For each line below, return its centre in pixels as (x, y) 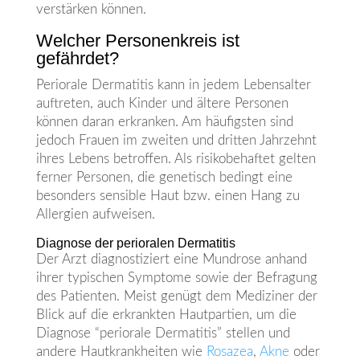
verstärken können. (91, 10)
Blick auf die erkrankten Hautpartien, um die (166, 315)
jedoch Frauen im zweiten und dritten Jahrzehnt (176, 141)
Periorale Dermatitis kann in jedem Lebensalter (173, 85)
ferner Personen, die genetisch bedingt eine (164, 178)
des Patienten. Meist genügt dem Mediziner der (176, 297)
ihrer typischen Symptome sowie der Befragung (176, 278)
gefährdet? (77, 59)
